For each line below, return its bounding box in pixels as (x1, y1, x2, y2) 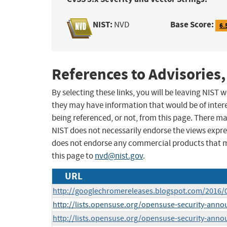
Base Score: (170, 19, 214, 31)
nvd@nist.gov (95, 150, 143, 162)
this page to (52, 150, 95, 162)
